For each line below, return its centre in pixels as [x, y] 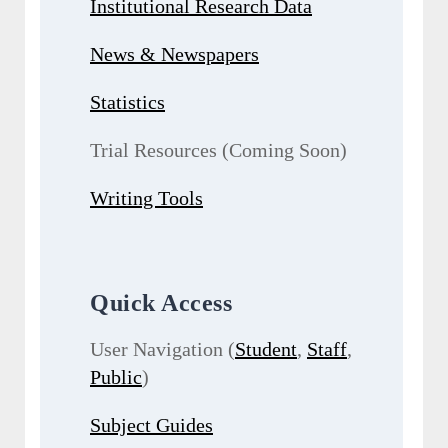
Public [116, 377]
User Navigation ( [162, 349]
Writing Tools [146, 198]
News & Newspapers [174, 54]
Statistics [127, 102]
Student [266, 349]
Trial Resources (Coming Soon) [218, 150]
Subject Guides [151, 425]
